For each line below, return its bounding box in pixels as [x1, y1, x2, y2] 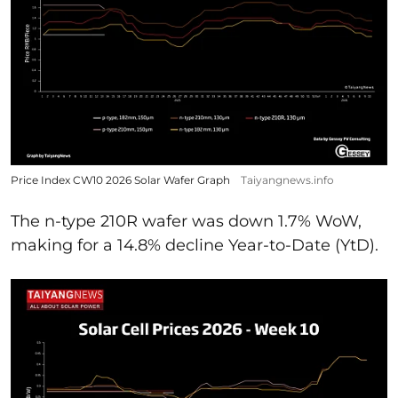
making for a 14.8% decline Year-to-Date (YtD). [11, 235, 378, 255]
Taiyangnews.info [241, 172, 334, 187]
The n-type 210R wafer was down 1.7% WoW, [11, 211, 362, 231]
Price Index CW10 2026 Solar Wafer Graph [11, 172, 230, 187]
